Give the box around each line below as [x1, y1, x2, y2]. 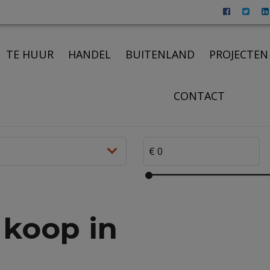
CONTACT [174, 88, 225, 103]
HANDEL [68, 46, 111, 61]
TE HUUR [6, 46, 54, 61]
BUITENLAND [125, 46, 195, 61]
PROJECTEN [209, 46, 269, 61]
